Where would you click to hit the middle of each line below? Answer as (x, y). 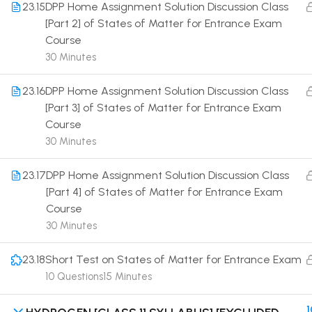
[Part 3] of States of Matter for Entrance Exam (163, 108)
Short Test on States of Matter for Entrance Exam (173, 259)
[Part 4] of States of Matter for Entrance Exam (164, 192)
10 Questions (74, 276)
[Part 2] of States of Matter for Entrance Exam (164, 23)
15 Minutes (127, 276)
